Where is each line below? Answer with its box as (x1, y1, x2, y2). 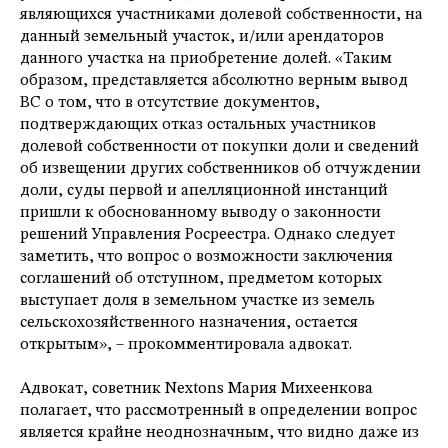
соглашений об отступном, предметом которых (20, 271, 382, 288)
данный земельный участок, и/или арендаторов (20, 29, 384, 46)
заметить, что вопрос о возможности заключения (20, 249, 393, 266)
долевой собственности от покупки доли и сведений (20, 139, 419, 156)
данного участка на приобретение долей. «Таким (20, 51, 392, 68)
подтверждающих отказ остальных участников (20, 117, 376, 134)
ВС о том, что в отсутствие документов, (20, 95, 320, 112)
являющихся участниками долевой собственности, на (20, 7, 423, 24)
